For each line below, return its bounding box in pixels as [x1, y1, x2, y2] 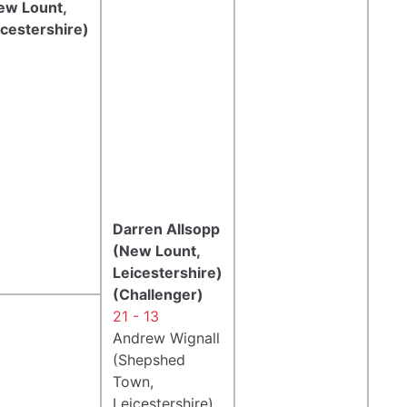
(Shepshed [113, 350, 185, 369]
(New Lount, [113, 241, 200, 260]
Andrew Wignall [113, 328, 220, 347]
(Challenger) [113, 284, 203, 303]
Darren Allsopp [113, 219, 220, 238]
